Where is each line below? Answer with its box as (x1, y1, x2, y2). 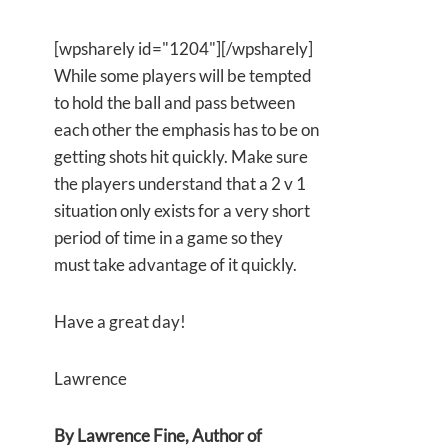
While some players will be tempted (54, 65, 312, 87)
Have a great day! (54, 311, 186, 333)
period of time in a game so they (54, 227, 283, 249)
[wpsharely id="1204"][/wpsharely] (54, 38, 313, 60)
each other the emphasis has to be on (54, 119, 319, 141)
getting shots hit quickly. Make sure (54, 146, 308, 168)
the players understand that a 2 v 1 (54, 173, 306, 195)
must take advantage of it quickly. (54, 254, 297, 276)
